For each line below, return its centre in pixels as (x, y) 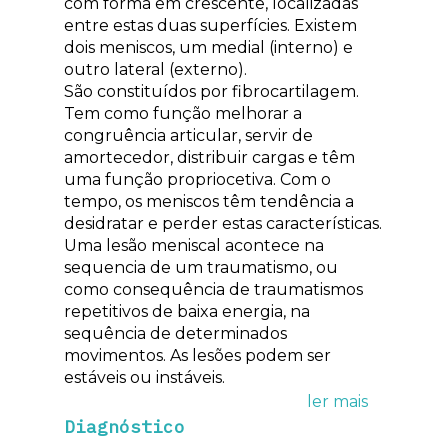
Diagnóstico (124, 426)
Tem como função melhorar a (183, 113)
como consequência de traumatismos (213, 289)
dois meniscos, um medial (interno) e (208, 47)
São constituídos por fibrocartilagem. (211, 91)
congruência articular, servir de (188, 135)
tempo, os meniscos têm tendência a (209, 201)
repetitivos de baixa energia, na (187, 311)
